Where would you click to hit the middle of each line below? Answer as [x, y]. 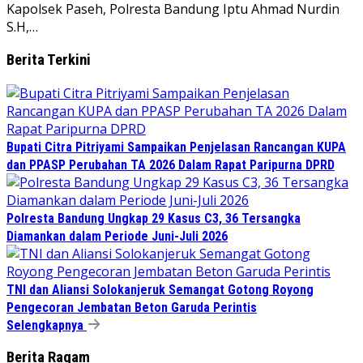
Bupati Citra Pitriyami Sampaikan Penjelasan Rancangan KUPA [176, 147]
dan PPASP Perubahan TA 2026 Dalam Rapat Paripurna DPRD [171, 164]
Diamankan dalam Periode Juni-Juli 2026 [117, 236]
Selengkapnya [47, 325]
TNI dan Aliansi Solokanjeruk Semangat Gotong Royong [160, 289]
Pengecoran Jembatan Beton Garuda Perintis [132, 307]
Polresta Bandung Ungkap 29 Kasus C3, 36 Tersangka [154, 218]
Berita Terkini [49, 60]
